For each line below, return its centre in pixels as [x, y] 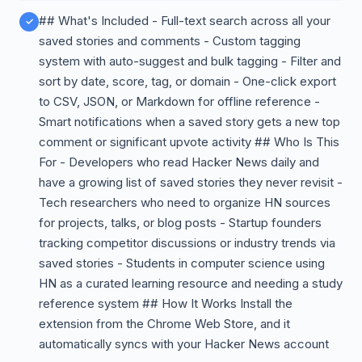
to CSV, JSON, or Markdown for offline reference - [179, 101]
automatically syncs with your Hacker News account [184, 344]
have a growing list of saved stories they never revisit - [191, 182]
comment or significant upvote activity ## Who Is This [189, 142]
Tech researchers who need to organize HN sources [185, 202]
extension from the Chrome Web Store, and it [164, 324]
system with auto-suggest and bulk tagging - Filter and [190, 61]
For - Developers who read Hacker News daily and [179, 162]
